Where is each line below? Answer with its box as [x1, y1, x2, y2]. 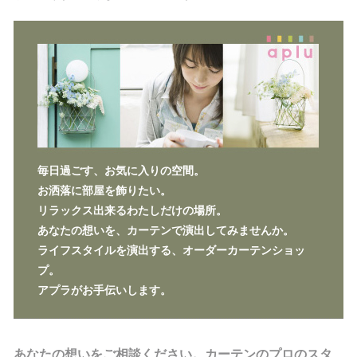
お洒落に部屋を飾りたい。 [37, 184, 171, 197]
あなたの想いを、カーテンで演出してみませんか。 [37, 224, 294, 237]
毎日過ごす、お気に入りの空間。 [37, 164, 205, 177]
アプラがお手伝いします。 [37, 284, 171, 296]
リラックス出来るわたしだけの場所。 [37, 204, 227, 217]
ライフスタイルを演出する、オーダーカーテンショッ [37, 244, 305, 257]
